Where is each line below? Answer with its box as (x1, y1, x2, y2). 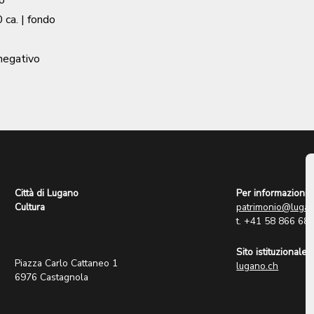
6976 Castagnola (15, 271, 89, 284)
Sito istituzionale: (236, 245, 310, 259)
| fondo (21, 12, 55, 27)
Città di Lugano (15, 186, 79, 200)
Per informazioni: (236, 186, 310, 200)
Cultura (15, 200, 46, 214)
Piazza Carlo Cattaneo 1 (15, 257, 118, 270)
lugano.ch (236, 259, 279, 273)
